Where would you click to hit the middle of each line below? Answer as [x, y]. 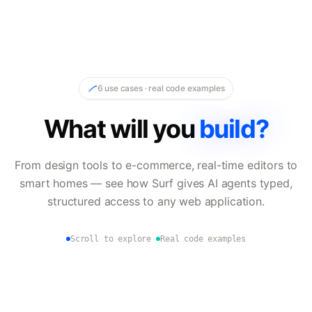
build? [234, 128]
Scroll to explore [111, 239]
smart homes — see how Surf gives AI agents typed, [156, 183]
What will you [119, 128]
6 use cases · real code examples [161, 88]
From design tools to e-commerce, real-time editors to [156, 165]
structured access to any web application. [156, 201]
